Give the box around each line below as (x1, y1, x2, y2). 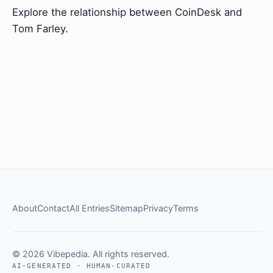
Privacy (143, 202, 173, 213)
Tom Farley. (12, 23, 68, 35)
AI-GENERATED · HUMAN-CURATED (12, 262, 151, 271)
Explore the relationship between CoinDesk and (12, 6, 242, 19)
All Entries (69, 202, 110, 213)
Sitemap (110, 202, 143, 213)
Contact (37, 202, 69, 213)
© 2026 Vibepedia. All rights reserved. (12, 249, 169, 260)
